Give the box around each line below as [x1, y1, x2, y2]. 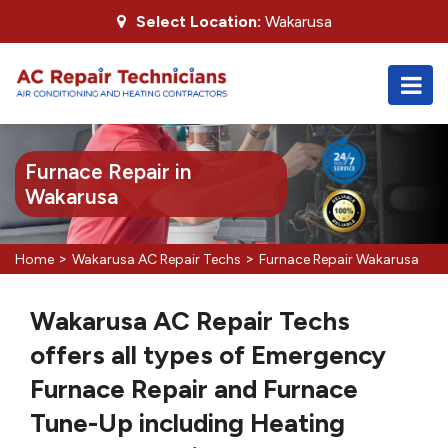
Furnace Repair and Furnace [30, 373, 358, 405]
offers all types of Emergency [30, 339, 386, 371]
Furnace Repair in [25, 159, 191, 184]
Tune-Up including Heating [30, 407, 345, 439]
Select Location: [135, 12, 261, 31]
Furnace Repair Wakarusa [259, 251, 419, 268]
